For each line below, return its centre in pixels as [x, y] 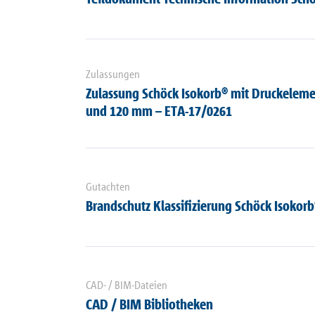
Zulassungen [113, 74]
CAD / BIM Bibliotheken [149, 304]
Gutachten [108, 187]
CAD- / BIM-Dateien [127, 285]
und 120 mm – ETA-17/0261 [159, 111]
